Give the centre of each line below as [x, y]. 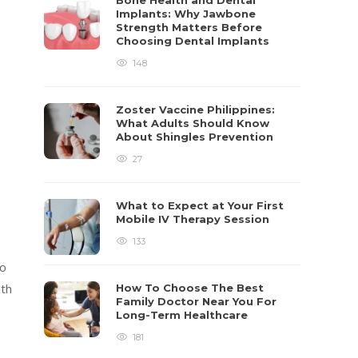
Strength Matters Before [189, 27]
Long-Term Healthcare [184, 315]
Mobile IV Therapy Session [195, 219]
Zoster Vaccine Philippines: [196, 109]
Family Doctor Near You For [197, 301]
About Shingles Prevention [197, 137]
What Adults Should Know [193, 123]
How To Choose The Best [190, 288]
